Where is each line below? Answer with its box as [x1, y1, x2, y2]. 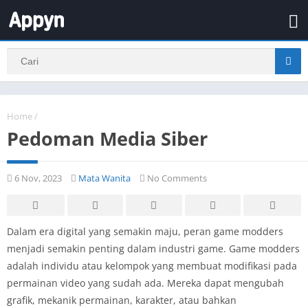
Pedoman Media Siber [7, 125, 208, 151]
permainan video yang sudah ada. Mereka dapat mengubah [7, 276, 284, 289]
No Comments [145, 171, 207, 184]
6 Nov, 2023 [12, 171, 62, 184]
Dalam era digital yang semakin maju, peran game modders [7, 224, 283, 238]
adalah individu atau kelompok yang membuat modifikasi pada [7, 258, 297, 272]
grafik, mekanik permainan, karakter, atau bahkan [7, 293, 236, 307]
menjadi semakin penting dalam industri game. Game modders [7, 241, 300, 255]
